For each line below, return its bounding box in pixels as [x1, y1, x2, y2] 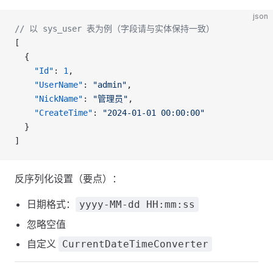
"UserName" [15, 80, 83, 90]
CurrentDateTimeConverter [62, 238, 208, 250]
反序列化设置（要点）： [15, 172, 122, 185]
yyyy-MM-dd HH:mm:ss [79, 199, 195, 210]
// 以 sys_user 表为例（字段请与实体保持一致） [15, 24, 214, 34]
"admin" [93, 80, 127, 90]
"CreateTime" [15, 108, 93, 118]
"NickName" [15, 94, 83, 104]
